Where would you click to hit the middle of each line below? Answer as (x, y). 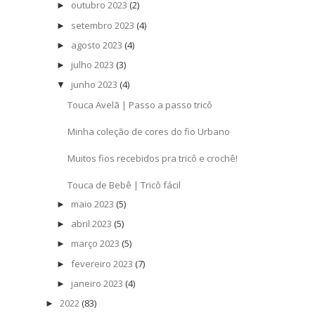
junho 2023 (94, 85)
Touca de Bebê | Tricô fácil (124, 185)
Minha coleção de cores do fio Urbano (149, 131)
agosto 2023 (96, 45)
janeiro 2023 (97, 283)
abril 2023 (91, 224)
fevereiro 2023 (102, 263)
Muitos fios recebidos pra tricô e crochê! (153, 158)
